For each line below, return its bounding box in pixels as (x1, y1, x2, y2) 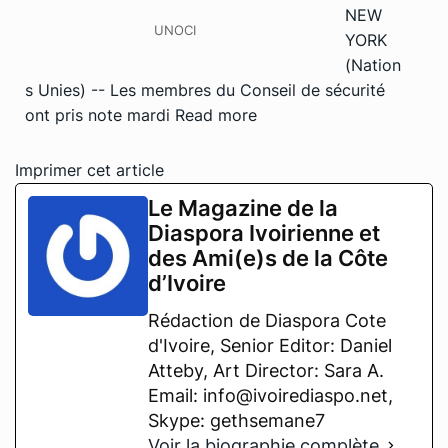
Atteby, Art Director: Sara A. (148, 359, 384, 381)
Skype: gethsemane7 (148, 409, 325, 431)
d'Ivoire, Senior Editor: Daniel (148, 334, 392, 356)
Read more (175, 104, 257, 125)
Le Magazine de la (148, 194, 338, 221)
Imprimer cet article (15, 159, 164, 180)
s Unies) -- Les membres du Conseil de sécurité (25, 79, 385, 100)
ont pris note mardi (25, 104, 175, 125)
